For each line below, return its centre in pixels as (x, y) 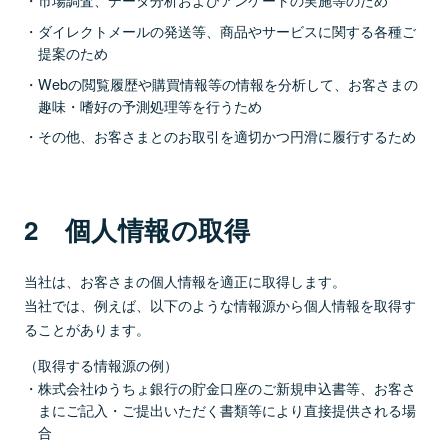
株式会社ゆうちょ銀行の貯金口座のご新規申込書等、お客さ (227, 388)
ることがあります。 (87, 329)
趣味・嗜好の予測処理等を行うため (150, 105)
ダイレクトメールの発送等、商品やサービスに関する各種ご (227, 30)
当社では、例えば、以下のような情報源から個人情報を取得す (220, 305)
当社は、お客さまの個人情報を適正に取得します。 (185, 281)
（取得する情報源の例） (101, 365)
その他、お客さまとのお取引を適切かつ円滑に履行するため (227, 136)
